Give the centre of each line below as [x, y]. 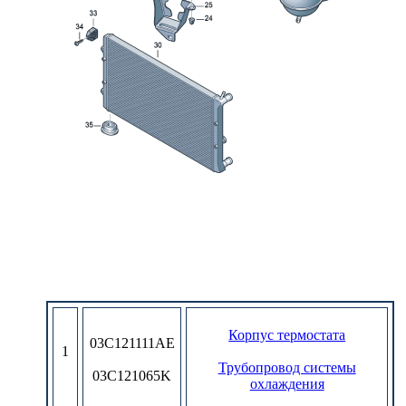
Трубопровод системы [287, 367]
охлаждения [287, 383]
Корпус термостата [287, 334]
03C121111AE [132, 343]
